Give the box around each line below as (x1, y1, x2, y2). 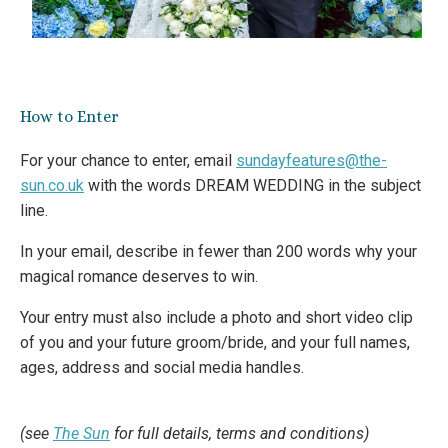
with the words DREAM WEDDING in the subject (84, 175, 421, 195)
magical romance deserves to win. (20, 266, 258, 286)
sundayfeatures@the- (236, 150, 387, 170)
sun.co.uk (20, 175, 84, 195)
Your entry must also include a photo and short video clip (20, 307, 413, 327)
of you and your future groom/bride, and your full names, (20, 332, 410, 352)
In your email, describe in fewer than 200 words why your (20, 241, 417, 261)
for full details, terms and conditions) (110, 423, 369, 443)
